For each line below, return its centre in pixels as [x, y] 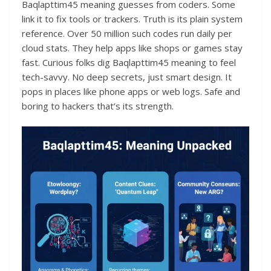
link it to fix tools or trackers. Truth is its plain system [132, 18]
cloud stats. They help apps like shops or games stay [132, 47]
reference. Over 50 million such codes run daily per [127, 33]
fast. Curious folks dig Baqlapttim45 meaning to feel [129, 62]
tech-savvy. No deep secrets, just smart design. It [127, 77]
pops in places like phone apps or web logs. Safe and [131, 91]
